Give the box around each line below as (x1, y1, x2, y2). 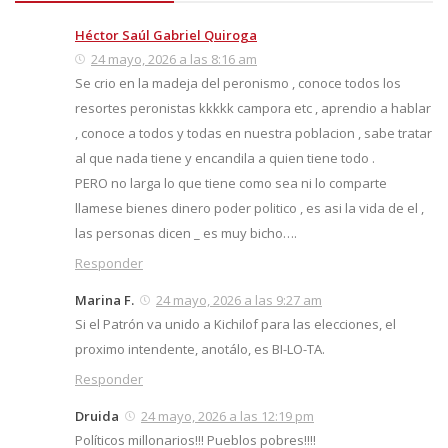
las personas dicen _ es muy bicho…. (75, 224, 297, 243)
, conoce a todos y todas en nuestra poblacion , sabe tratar (75, 124, 432, 143)
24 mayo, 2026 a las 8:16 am (91, 50, 257, 69)
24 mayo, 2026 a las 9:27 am (156, 291, 322, 310)
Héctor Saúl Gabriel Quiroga (75, 26, 257, 45)
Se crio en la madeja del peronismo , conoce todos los (75, 74, 401, 93)
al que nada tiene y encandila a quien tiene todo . (75, 149, 375, 168)
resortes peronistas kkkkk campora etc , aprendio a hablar (75, 99, 431, 118)
